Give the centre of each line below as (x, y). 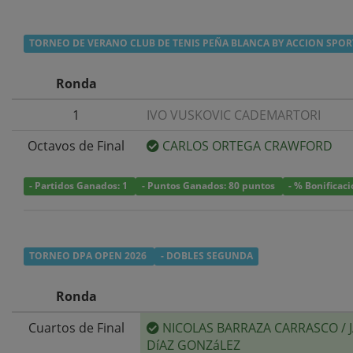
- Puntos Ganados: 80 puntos (209, 186)
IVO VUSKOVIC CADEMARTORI (234, 115)
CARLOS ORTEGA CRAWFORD (247, 145)
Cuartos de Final (76, 327)
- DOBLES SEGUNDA (206, 256)
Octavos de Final (76, 145)
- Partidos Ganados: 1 (80, 186)
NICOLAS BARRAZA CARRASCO (250, 327)
